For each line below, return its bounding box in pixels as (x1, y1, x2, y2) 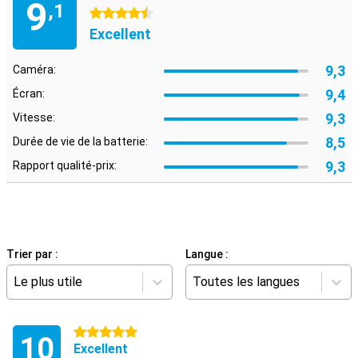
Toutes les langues (193, 274, 300, 289)
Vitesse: (13, 111, 55, 124)
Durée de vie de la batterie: (13, 135, 148, 148)
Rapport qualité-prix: (13, 159, 117, 172)
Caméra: (13, 63, 56, 76)
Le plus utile (14, 274, 82, 289)
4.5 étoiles (89, 7, 142, 20)
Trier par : (6, 248, 58, 261)
